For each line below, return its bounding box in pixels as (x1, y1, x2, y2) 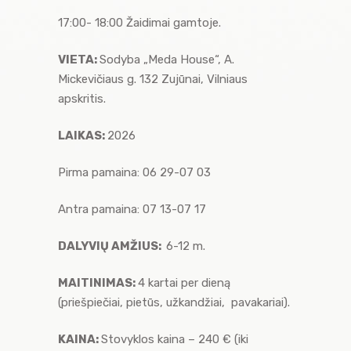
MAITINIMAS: (58, 275, 138, 290)
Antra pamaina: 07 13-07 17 (58, 201, 206, 216)
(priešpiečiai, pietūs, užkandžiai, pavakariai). (58, 295, 290, 309)
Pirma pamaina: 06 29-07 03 (58, 165, 211, 179)
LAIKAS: (58, 128, 107, 143)
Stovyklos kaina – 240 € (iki (101, 331, 248, 346)
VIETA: (58, 52, 100, 67)
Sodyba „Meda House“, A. (100, 52, 234, 67)
